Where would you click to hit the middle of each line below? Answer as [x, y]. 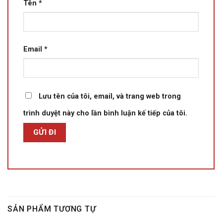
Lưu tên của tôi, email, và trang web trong [110, 96]
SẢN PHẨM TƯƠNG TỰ [52, 209]
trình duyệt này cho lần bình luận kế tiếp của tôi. [105, 113]
